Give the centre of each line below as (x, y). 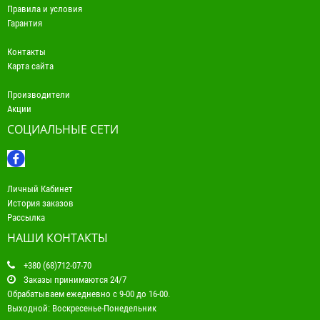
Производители (39, 95)
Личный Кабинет (40, 189)
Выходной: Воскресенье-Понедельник (82, 309)
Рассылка (26, 218)
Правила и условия (45, 9)
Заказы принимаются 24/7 (74, 280)
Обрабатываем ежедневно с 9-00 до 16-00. (89, 294)
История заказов (40, 204)
